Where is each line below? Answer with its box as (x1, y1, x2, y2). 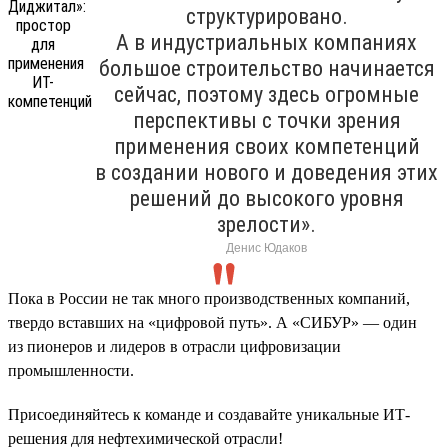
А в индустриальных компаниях (116, 29, 417, 55)
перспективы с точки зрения (132, 107, 401, 133)
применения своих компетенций (113, 133, 420, 159)
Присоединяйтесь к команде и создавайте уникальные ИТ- (8, 405, 410, 423)
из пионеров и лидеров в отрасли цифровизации (8, 337, 341, 355)
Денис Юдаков (226, 240, 307, 255)
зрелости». (217, 211, 316, 237)
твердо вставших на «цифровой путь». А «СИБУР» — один (8, 313, 417, 331)
